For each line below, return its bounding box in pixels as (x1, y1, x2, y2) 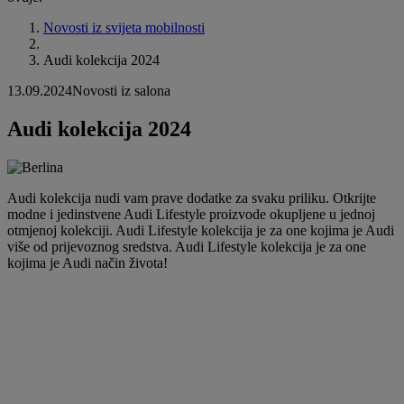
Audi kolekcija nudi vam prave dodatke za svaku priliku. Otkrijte (7, 189, 376, 206)
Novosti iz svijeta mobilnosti (43, 20, 205, 36)
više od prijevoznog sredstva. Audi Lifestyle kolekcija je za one (7, 238, 366, 254)
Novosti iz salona (72, 83, 170, 99)
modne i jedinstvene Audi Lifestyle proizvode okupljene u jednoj (7, 206, 375, 222)
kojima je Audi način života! (7, 254, 168, 271)
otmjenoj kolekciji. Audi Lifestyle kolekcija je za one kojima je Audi (7, 222, 394, 238)
